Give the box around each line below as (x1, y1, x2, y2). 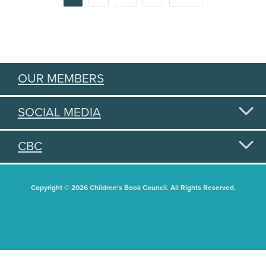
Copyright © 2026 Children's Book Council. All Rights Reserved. (30, 183, 236, 192)
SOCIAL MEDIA (18, 104, 101, 120)
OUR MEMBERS (18, 71, 104, 86)
